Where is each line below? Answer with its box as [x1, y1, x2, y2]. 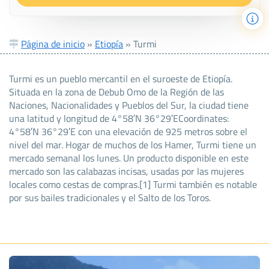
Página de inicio [21, 36, 85, 51]
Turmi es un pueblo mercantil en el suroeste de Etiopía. [9, 71, 232, 86]
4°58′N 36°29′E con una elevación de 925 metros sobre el [9, 124, 247, 139]
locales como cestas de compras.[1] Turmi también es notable [9, 177, 257, 192]
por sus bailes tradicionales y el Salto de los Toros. [9, 190, 211, 205]
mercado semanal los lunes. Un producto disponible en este [9, 150, 249, 165]
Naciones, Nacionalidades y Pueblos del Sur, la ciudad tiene [9, 97, 249, 112]
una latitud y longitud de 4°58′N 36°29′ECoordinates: [9, 110, 229, 125]
